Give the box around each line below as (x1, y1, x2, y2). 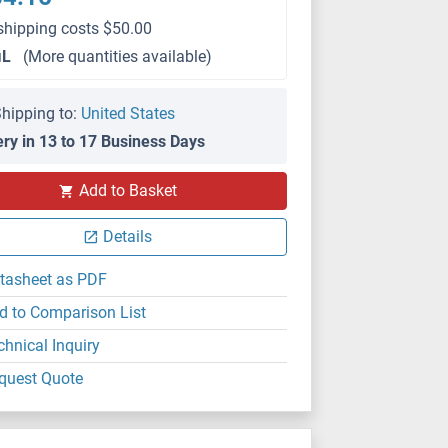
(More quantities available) (23, 47, 213, 66)
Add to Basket (78, 181, 177, 200)
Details (103, 227, 153, 246)
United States (81, 104, 176, 123)
